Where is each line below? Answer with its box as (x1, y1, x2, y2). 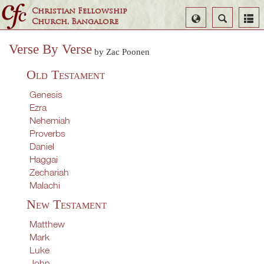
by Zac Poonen (92, 47, 150, 57)
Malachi (29, 179, 60, 191)
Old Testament (27, 67, 105, 82)
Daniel (29, 140, 54, 152)
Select (196, 12, 215, 22)
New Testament (27, 197, 107, 212)
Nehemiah (29, 114, 70, 126)
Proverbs (29, 127, 65, 139)
